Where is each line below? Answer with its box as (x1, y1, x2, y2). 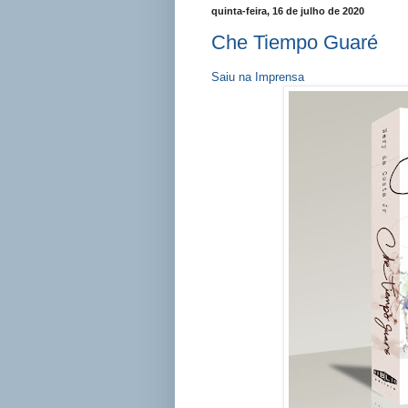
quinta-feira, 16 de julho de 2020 (211, 5, 364, 16)
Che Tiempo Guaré (211, 31, 378, 55)
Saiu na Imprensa (211, 70, 304, 85)
